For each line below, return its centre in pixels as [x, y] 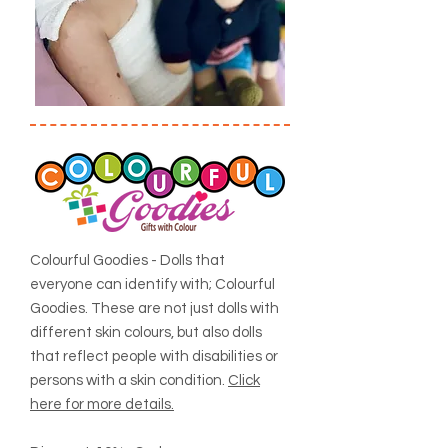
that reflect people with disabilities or [154, 356]
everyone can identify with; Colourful [152, 284]
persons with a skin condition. [129, 380]
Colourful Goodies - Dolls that [127, 260]
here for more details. [102, 404]
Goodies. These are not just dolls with [154, 308]
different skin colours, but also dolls [146, 332]
